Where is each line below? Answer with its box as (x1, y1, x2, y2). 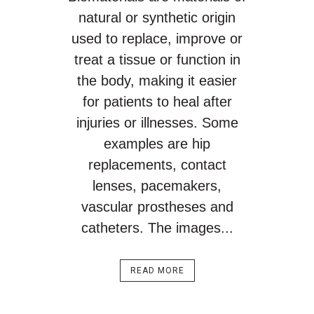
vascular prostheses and (81, 199, 233, 214)
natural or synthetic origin (78, 10, 235, 25)
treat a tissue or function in (74, 52, 240, 67)
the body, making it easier (77, 73, 237, 88)
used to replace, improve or (71, 31, 243, 46)
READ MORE (130, 266, 184, 275)
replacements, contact (88, 157, 226, 172)
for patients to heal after (82, 94, 232, 109)
